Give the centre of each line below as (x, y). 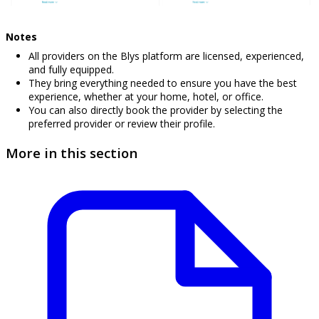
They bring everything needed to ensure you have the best (163, 83)
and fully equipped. (71, 70)
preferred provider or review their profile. (122, 124)
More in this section (72, 152)
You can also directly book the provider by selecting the (156, 110)
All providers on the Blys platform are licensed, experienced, (166, 56)
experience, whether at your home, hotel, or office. (146, 97)
